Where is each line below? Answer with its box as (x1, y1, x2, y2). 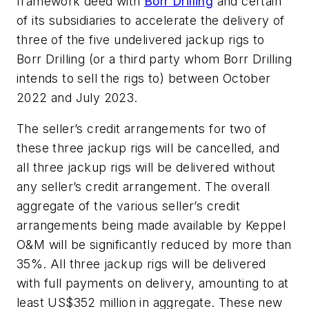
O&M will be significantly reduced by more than (17, 237, 292, 252)
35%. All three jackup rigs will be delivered (17, 257, 266, 272)
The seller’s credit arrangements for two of (17, 121, 267, 137)
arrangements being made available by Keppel (17, 218, 286, 233)
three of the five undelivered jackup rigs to (17, 32, 265, 47)
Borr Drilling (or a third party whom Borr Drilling (17, 51, 292, 66)
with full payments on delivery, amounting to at (17, 276, 289, 291)
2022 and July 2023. (17, 90, 138, 105)
